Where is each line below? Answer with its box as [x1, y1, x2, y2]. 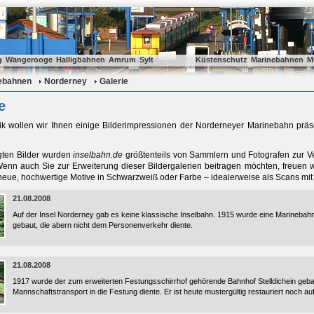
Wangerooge [6, 55, 53, 64]
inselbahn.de [73, 150, 123, 160]
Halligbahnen [56, 55, 105, 64]
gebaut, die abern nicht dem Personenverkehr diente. [13, 221, 193, 229]
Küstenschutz [196, 55, 247, 64]
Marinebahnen [251, 55, 303, 64]
